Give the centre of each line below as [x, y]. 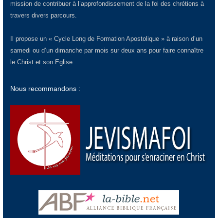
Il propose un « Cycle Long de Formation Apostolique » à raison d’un [106, 38]
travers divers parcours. [43, 15]
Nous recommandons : [45, 88]
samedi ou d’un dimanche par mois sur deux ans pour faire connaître [107, 50]
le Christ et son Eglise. [42, 62]
